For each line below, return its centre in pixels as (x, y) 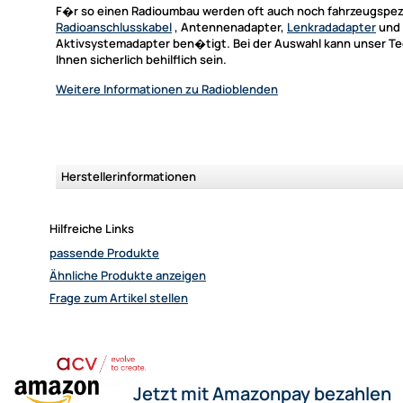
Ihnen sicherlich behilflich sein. (141, 59)
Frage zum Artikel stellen (119, 297)
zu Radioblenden (230, 89)
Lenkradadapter (331, 27)
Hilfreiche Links (92, 228)
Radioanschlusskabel (114, 27)
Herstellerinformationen (129, 176)
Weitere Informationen (119, 89)
